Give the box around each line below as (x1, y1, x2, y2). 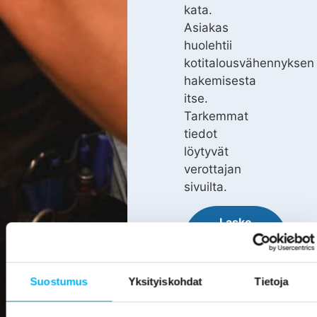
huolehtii (184, 38, 233, 52)
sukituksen (205, 238, 267, 253)
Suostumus (30, 275, 88, 287)
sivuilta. (184, 179, 228, 194)
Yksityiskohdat (128, 275, 202, 287)
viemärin (212, 226, 260, 241)
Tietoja (254, 275, 289, 287)
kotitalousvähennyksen (184, 55, 315, 70)
